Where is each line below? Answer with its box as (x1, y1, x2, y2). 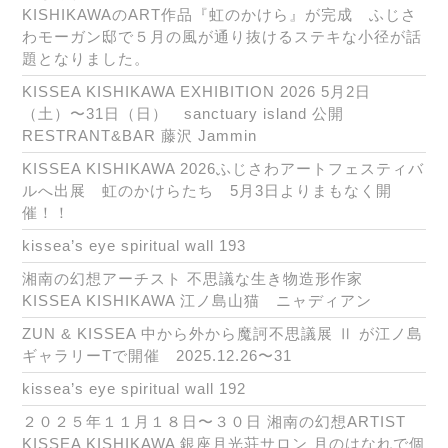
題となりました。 (22, 50, 150, 68)
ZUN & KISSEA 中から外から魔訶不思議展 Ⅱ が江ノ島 (22, 325, 423, 343)
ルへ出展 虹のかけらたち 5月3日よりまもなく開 (22, 182, 392, 200)
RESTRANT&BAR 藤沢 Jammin (22, 127, 257, 145)
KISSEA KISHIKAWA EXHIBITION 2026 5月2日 (22, 83, 371, 101)
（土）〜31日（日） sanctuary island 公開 (22, 105, 360, 123)
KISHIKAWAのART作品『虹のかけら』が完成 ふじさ (22, 6, 417, 24)
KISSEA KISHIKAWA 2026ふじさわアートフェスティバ (22, 160, 424, 178)
